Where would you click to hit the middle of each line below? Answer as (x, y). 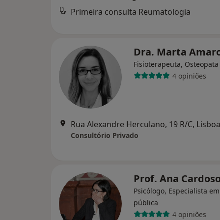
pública (146, 203)
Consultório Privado (105, 135)
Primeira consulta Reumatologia (131, 12)
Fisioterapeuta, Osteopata (176, 64)
